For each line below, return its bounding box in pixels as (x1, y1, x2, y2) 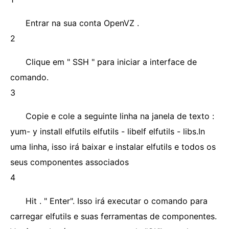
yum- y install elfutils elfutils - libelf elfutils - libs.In (10, 126, 205, 136)
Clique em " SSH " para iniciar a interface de (26, 57, 197, 67)
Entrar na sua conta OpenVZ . (26, 18, 139, 28)
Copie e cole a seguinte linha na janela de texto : (26, 111, 214, 121)
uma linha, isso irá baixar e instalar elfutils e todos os (10, 142, 216, 152)
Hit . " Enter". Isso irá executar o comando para (26, 196, 208, 206)
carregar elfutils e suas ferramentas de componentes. (10, 211, 217, 221)
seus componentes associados (10, 157, 129, 167)
